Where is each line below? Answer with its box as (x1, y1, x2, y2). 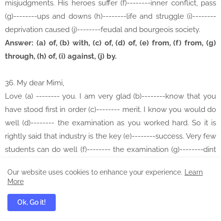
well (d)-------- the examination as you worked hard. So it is (5, 118, 216, 128)
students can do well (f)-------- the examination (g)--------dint (5, 145, 216, 154)
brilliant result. (5, 198, 52, 208)
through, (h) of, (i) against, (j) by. (5, 52, 116, 61)
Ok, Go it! (17, 198, 46, 206)
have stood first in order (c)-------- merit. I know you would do (5, 105, 216, 114)
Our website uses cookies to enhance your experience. (7, 168, 184, 176)
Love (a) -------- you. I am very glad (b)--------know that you (5, 92, 216, 101)
